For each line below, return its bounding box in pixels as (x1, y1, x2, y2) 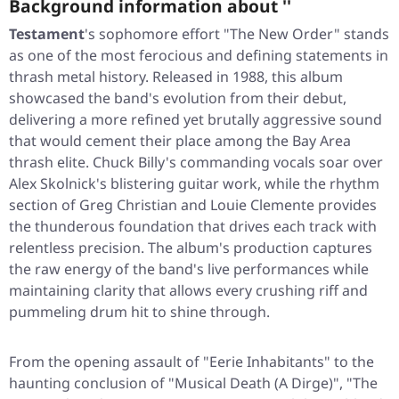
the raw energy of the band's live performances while (9, 259, 369, 280)
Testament (9, 24, 85, 45)
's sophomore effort (85, 24, 224, 45)
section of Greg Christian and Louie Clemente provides (9, 195, 377, 216)
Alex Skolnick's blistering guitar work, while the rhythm (9, 174, 379, 194)
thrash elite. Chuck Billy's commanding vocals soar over (9, 152, 383, 173)
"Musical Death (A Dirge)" (168, 373, 339, 394)
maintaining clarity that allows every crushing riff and (9, 281, 368, 301)
